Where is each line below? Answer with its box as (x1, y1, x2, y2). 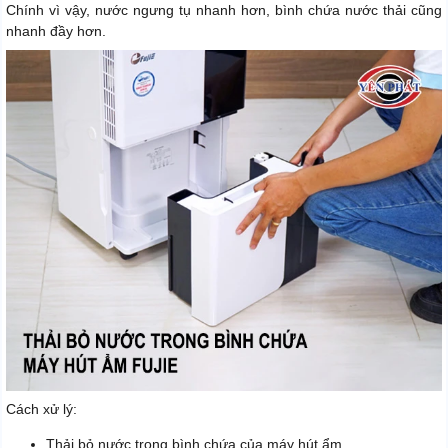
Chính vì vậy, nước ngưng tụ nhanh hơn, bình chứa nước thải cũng (6, 2, 442, 19)
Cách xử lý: (6, 400, 77, 417)
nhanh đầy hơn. (6, 23, 106, 40)
